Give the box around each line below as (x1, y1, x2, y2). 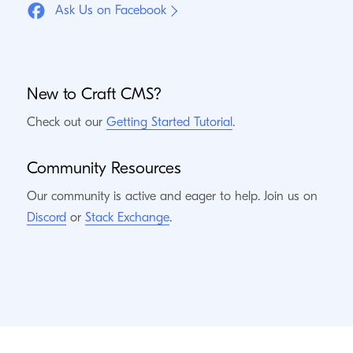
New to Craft (26, 84, 121, 103)
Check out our (26, 115, 106, 129)
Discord (26, 210, 66, 225)
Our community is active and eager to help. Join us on (26, 189, 318, 203)
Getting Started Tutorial (106, 115, 232, 129)
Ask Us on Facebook (54, 3, 166, 17)
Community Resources (26, 158, 181, 177)
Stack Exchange (84, 210, 169, 225)
